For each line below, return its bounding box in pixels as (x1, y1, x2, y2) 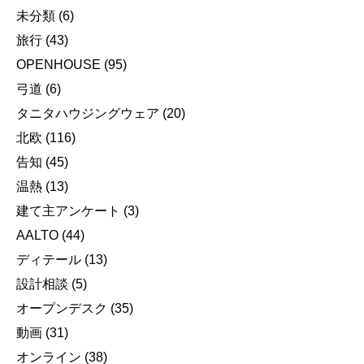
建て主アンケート (16, 203, 120, 218)
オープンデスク (16, 301, 107, 315)
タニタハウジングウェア (16, 106, 159, 120)
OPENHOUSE (16, 57, 101, 71)
